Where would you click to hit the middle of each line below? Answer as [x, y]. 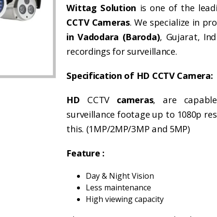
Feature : [85, 153]
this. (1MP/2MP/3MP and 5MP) [128, 129]
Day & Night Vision [120, 176]
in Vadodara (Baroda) [113, 37]
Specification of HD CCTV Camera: [140, 76]
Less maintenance [119, 188]
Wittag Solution [101, 8]
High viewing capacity [125, 199]
